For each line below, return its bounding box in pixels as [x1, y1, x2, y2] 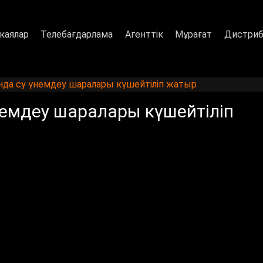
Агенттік [124, 28, 163, 40]
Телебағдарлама [41, 28, 113, 40]
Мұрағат [175, 28, 213, 40]
